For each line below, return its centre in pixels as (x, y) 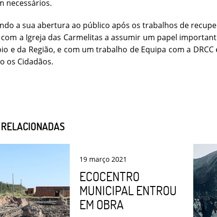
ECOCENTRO (109, 177)
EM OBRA (101, 205)
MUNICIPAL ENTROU (128, 191)
